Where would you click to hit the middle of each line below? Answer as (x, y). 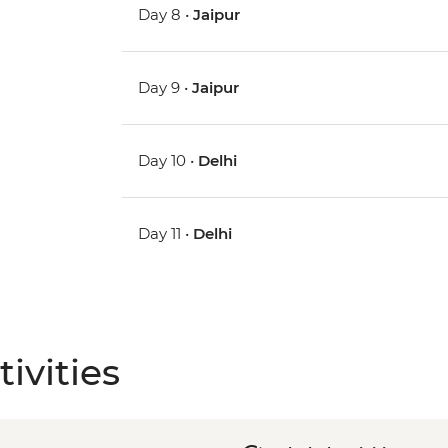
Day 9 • (165, 88)
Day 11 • (166, 234)
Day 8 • (166, 15)
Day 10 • (168, 161)
